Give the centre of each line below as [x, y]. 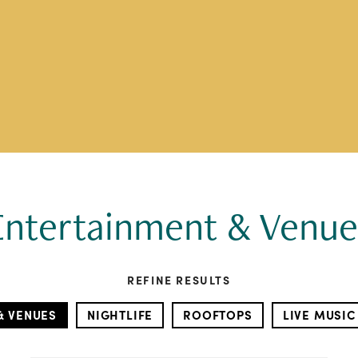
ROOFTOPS [218, 314]
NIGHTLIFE [120, 314]
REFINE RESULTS [179, 280]
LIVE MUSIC [319, 314]
